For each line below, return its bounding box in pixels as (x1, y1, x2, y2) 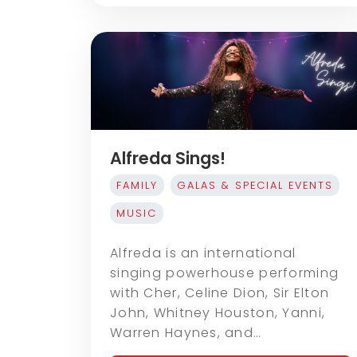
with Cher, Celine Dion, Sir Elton (110, 283, 330, 302)
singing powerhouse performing (110, 263, 339, 282)
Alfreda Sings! (110, 146, 226, 170)
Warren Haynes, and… (110, 323, 262, 342)
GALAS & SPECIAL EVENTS (177, 178, 333, 192)
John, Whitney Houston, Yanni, (110, 303, 326, 322)
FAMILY (116, 178, 158, 192)
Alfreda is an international (110, 243, 296, 262)
